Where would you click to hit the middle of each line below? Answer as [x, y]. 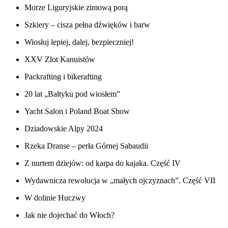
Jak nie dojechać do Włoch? [69, 215]
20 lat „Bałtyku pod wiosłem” [72, 94]
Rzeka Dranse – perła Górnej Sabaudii [86, 146]
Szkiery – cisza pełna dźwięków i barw [87, 25]
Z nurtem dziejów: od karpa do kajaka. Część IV [103, 163]
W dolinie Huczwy [55, 198]
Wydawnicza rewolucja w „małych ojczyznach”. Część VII [120, 181]
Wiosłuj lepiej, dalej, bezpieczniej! [79, 42]
